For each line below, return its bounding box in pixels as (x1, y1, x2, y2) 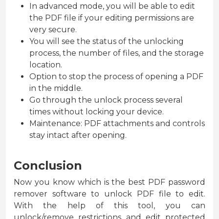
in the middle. (29, 84, 83, 93)
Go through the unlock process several (29, 95, 183, 105)
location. (29, 60, 62, 70)
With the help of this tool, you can (14, 201, 205, 211)
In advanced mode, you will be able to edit (29, 1, 195, 11)
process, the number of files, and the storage (29, 48, 204, 58)
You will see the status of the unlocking (29, 37, 184, 46)
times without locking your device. (29, 107, 164, 117)
